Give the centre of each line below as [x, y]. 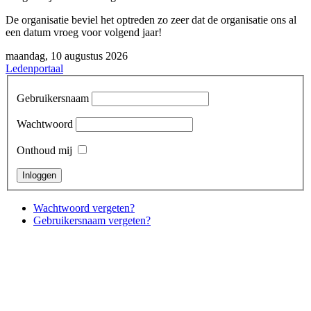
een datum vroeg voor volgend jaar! [84, 32]
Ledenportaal [34, 68]
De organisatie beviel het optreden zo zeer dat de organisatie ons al [151, 19]
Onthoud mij [44, 150]
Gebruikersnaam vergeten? [92, 220]
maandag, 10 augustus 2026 [67, 56]
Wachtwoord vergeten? [84, 208]
